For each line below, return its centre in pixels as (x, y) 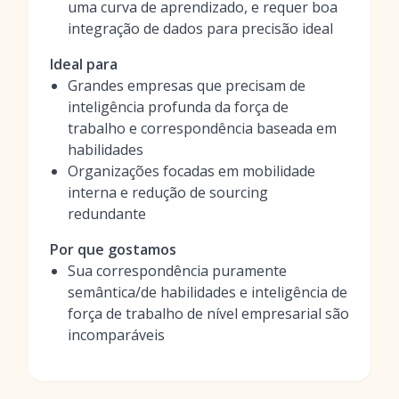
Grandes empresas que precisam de (187, 85)
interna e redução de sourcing (168, 192)
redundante (107, 214)
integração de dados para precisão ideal (200, 28)
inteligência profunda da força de (178, 107)
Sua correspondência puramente (177, 271)
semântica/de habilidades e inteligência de (208, 292)
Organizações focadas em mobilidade (191, 171)
